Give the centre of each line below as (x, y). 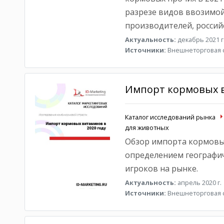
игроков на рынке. (161, 168)
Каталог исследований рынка (170, 117)
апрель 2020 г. (198, 182)
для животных (147, 127)
